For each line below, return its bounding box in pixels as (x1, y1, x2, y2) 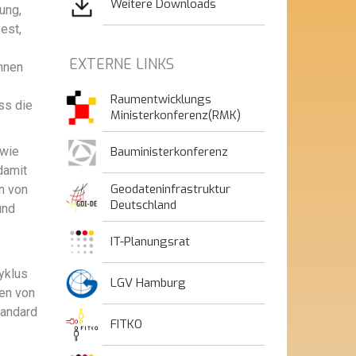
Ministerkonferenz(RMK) (110, 107, 241, 123)
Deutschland (110, 197, 176, 213)
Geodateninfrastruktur (110, 181, 230, 197)
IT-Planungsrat (110, 234, 190, 250)
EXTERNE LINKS (69, 55, 174, 74)
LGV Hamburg (110, 275, 186, 291)
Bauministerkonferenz (110, 144, 228, 160)
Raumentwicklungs (110, 91, 211, 107)
